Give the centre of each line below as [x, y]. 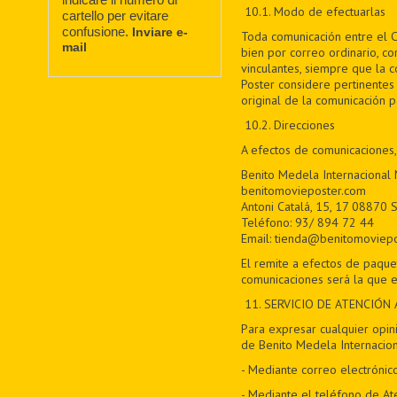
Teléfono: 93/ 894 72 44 [307, 222]
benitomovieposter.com [303, 191]
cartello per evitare [116, 15]
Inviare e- [160, 31]
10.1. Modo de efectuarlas [315, 12]
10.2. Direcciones [289, 125]
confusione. [97, 31]
